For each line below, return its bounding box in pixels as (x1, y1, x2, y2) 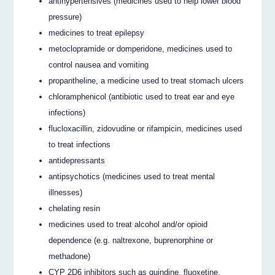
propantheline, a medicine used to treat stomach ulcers (48, 76, 244, 85)
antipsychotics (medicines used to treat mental (48, 171, 215, 181)
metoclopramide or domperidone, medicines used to (48, 44, 233, 53)
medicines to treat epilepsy (48, 28, 145, 37)
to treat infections (48, 139, 111, 149)
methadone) (48, 251, 91, 261)
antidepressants (48, 155, 106, 165)
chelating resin (48, 203, 101, 213)
